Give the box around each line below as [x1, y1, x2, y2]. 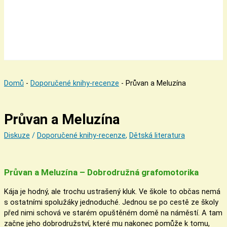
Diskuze [4, 131, 30, 140]
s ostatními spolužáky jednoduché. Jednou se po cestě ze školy [4, 197, 218, 207]
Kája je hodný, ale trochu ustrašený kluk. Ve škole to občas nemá [4, 186, 220, 196]
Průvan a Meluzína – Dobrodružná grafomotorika [4, 167, 199, 177]
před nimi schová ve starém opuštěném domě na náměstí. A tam [4, 208, 222, 217]
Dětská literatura [129, 131, 185, 140]
